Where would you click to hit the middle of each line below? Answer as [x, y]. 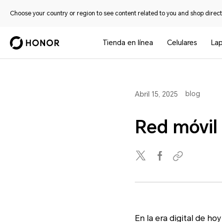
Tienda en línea [128, 43]
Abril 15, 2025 [156, 94]
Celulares [182, 43]
